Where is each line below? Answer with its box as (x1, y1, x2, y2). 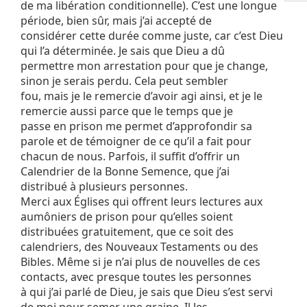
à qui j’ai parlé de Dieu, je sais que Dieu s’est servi (21, 284, 273, 300)
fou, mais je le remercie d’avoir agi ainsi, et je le (21, 88, 262, 104)
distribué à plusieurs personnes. (21, 179, 188, 195)
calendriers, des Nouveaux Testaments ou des (21, 239, 258, 255)
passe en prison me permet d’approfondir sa (21, 119, 252, 134)
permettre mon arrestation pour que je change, (21, 58, 268, 74)
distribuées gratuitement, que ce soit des (21, 224, 234, 240)
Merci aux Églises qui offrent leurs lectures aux (21, 194, 262, 210)
